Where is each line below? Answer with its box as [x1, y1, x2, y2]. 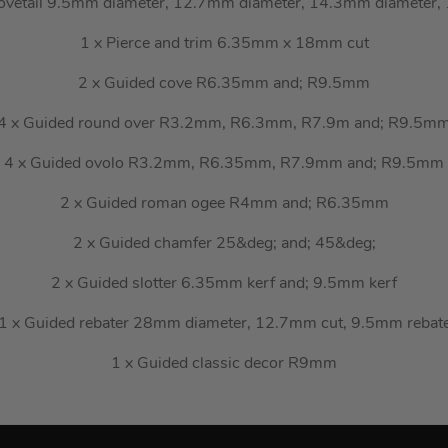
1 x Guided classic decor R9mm [111, 356, 337, 373]
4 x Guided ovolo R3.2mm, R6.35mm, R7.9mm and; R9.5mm [4, 156, 444, 173]
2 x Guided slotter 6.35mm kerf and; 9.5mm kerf [51, 276, 397, 293]
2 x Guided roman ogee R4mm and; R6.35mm [59, 196, 389, 213]
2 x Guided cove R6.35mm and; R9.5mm [78, 76, 370, 93]
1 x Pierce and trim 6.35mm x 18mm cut [79, 36, 369, 53]
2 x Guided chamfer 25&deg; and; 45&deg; [72, 236, 376, 253]
